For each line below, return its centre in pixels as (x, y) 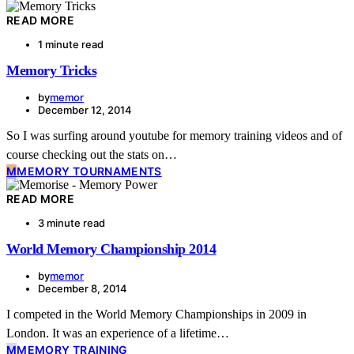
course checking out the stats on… (92, 154)
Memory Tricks (52, 70)
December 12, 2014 (85, 109)
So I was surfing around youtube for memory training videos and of (174, 135)
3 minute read (72, 222)
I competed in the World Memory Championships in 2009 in (156, 314)
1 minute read (71, 44)
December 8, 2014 (83, 288)
